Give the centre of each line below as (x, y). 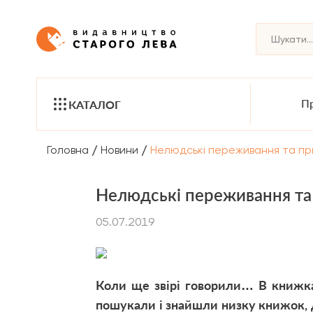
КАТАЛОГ (95, 104)
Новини (119, 150)
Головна (68, 150)
